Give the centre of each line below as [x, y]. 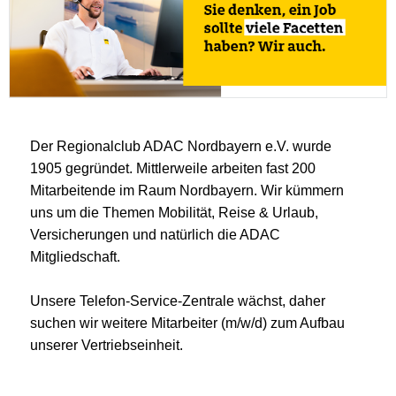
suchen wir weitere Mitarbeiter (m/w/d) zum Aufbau [187, 323]
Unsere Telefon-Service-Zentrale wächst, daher [178, 301]
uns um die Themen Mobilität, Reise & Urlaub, [174, 212]
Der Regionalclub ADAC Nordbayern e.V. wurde [181, 146]
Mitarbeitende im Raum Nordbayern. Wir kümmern [187, 190]
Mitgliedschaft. [75, 256]
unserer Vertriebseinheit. [107, 345]
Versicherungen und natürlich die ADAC [155, 234]
